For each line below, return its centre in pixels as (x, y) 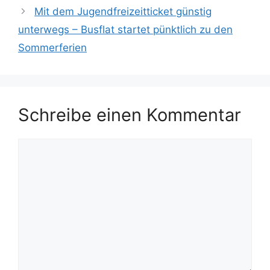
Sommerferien (52, 47)
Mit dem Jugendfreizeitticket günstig (123, 11)
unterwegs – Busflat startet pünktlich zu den (125, 29)
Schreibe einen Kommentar (130, 115)
